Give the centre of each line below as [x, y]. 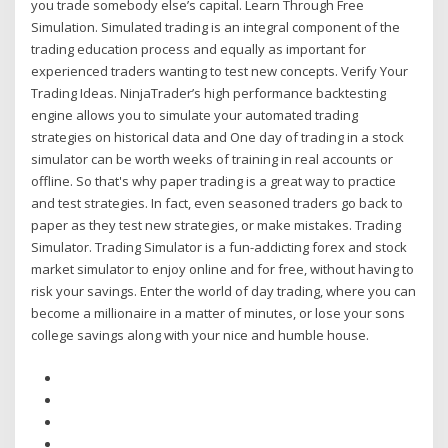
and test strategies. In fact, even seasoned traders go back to [217, 203]
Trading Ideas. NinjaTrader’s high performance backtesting [209, 93]
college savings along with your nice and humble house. [200, 335]
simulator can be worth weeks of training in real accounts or [212, 159]
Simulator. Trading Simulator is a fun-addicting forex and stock [219, 247]
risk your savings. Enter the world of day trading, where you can [224, 291]
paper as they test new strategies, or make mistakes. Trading [216, 225]
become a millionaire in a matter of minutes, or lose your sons [218, 313]
